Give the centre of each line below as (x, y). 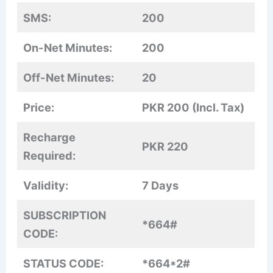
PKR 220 (165, 146)
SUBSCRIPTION (65, 215)
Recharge (50, 137)
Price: (39, 107)
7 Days (161, 185)
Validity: (46, 185)
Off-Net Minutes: (69, 77)
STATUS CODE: (64, 263)
